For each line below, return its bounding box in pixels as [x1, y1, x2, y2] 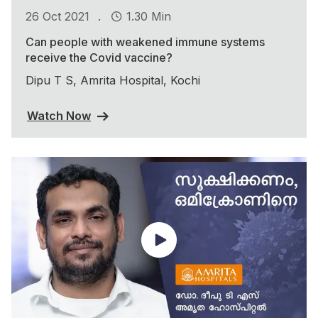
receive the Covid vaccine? [26, 50, 172, 65]
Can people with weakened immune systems [26, 35, 265, 50]
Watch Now [27, 109, 91, 124]
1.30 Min [126, 9, 171, 23]
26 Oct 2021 [26, 9, 89, 23]
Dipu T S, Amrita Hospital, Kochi [26, 73, 200, 88]
